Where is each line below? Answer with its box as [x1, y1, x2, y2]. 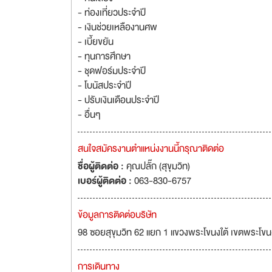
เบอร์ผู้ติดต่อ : [78, 173, 134, 189]
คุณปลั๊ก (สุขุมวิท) [126, 158, 190, 174]
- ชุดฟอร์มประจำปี [78, 63, 146, 79]
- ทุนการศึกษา [78, 49, 131, 64]
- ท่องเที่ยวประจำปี [78, 5, 146, 21]
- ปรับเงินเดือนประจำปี [78, 92, 159, 108]
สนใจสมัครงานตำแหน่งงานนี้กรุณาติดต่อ [78, 141, 224, 157]
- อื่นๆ [78, 107, 101, 123]
